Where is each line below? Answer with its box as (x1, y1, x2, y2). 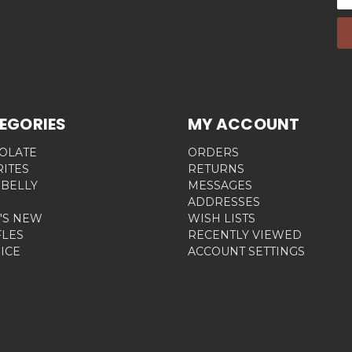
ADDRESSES (188, 194, 260, 209)
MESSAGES (188, 178, 252, 192)
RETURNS (188, 161, 244, 176)
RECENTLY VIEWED (188, 227, 302, 242)
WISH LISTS (188, 211, 255, 225)
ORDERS (188, 145, 239, 159)
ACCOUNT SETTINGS (188, 244, 305, 258)
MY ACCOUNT (188, 112, 300, 135)
